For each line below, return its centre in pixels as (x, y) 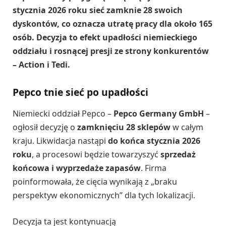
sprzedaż (178, 154)
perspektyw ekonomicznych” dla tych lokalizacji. (104, 195)
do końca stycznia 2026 (154, 140)
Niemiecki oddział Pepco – (63, 113)
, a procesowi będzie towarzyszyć (96, 154)
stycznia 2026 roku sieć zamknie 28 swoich (98, 10)
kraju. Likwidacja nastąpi (60, 140)
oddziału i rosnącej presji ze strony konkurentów (111, 51)
